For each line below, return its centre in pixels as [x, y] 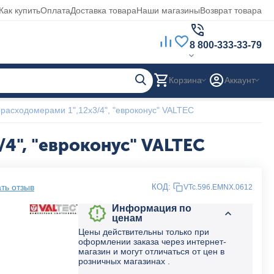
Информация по [151, 208]
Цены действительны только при [144, 232]
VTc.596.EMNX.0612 [218, 187]
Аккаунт [240, 80]
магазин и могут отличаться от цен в [151, 251]
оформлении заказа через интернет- [152, 242]
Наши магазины [168, 10]
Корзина [185, 80]
